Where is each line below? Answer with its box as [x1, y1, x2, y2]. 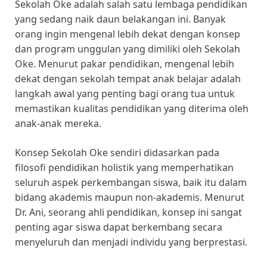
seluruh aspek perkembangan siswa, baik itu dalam [15, 176, 247, 190]
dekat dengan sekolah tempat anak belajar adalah [15, 72, 241, 86]
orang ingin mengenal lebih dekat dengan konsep [15, 27, 240, 41]
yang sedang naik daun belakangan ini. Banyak [15, 13, 226, 26]
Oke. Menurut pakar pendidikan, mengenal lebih [15, 57, 234, 71]
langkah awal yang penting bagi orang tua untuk [15, 87, 235, 101]
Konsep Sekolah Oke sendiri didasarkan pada [15, 146, 219, 160]
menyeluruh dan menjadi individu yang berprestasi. [15, 235, 247, 249]
